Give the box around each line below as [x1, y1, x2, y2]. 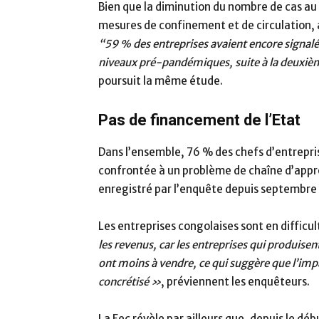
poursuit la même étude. [98, 74, 223, 88]
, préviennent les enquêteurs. [161, 275, 310, 288]
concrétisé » [98, 275, 161, 288]
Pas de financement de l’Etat [98, 111, 300, 129]
